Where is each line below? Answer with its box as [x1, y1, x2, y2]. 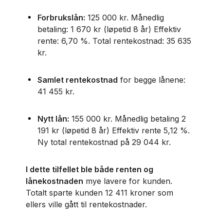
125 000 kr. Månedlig [85, 13, 164, 22]
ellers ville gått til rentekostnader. [25, 200, 147, 209]
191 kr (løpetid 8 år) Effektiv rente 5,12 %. [37, 126, 190, 135]
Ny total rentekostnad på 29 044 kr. [37, 137, 171, 147]
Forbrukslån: [37, 13, 85, 22]
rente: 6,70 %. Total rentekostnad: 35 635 [37, 36, 191, 46]
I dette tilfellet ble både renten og [25, 164, 153, 174]
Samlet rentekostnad [37, 75, 118, 85]
